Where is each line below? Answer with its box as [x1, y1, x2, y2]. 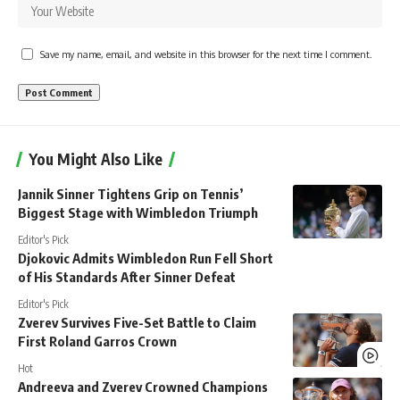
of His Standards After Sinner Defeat [18, 269, 236, 285]
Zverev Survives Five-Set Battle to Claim [18, 314, 256, 330]
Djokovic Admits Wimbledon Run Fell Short [18, 250, 273, 266]
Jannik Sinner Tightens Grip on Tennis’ [18, 186, 243, 202]
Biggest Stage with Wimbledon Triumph [18, 204, 258, 221]
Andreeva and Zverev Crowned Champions [18, 379, 268, 395]
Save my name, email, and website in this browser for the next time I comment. [40, 48, 372, 60]
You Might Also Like [29, 149, 162, 169]
